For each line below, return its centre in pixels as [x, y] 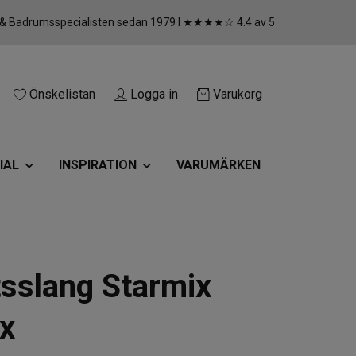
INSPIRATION [97, 165]
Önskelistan [62, 95]
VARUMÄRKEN [218, 165]
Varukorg [238, 95]
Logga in [154, 95]
